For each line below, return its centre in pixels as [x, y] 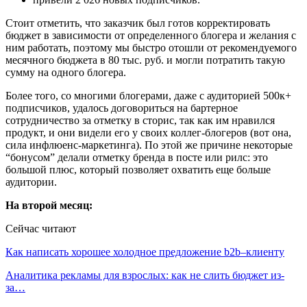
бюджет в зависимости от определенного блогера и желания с [151, 35]
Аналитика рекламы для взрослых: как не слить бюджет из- [145, 275]
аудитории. [31, 182]
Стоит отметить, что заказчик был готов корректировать [138, 23]
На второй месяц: [49, 205]
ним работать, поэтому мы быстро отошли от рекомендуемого [151, 47]
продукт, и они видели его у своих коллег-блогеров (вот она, [148, 132]
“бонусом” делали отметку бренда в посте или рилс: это [137, 157]
